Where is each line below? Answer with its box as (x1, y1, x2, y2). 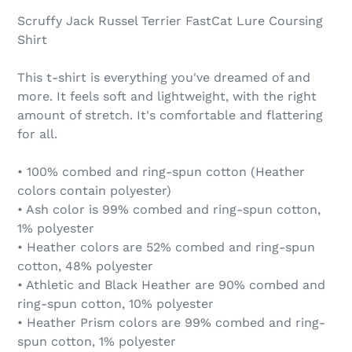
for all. (17, 126, 57, 141)
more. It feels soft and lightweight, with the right (17, 89, 317, 104)
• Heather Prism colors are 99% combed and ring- (17, 315, 325, 330)
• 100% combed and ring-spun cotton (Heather (17, 164, 305, 179)
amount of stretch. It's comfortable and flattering (17, 108, 323, 123)
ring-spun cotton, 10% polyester (17, 296, 214, 311)
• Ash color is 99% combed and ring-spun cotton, (17, 202, 321, 217)
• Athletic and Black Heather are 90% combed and (17, 277, 325, 292)
